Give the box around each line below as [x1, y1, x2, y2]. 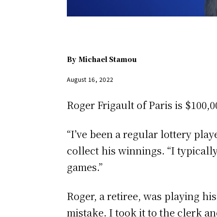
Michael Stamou [78, 54, 137, 64]
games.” [67, 160, 103, 174]
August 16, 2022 [67, 75, 114, 84]
